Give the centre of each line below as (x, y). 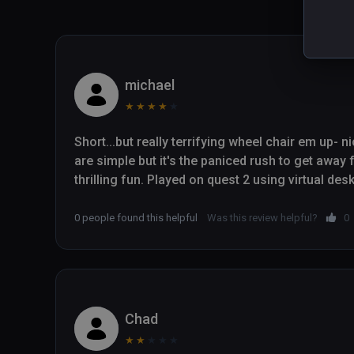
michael (150, 85)
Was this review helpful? (262, 218)
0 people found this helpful (136, 218)
